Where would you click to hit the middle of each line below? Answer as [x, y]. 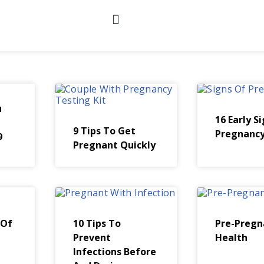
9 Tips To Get [104, 131]
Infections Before [114, 252]
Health [232, 237]
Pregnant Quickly [114, 145]
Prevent [92, 237]
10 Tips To [97, 223]
